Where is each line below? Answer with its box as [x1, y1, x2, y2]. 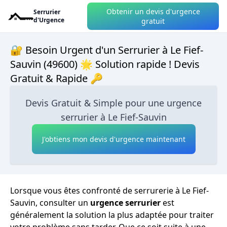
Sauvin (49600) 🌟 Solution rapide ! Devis [10, 57, 200, 71]
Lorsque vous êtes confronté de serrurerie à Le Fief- [10, 185, 209, 196]
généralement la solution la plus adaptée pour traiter [10, 209, 214, 220]
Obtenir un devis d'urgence [106, 7, 200, 16]
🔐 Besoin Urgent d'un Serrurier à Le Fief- [10, 43, 203, 57]
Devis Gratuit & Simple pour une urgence [25, 97, 202, 109]
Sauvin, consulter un [10, 197, 90, 208]
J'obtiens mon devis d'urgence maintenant [42, 134, 185, 144]
